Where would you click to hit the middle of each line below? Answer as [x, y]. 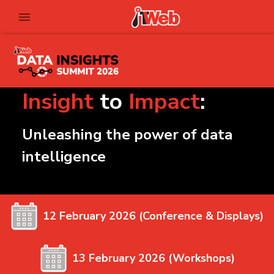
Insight [58, 102]
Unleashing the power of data [127, 135]
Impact [164, 102]
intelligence [64, 157]
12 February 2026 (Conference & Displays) [153, 216]
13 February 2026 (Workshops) [153, 258]
